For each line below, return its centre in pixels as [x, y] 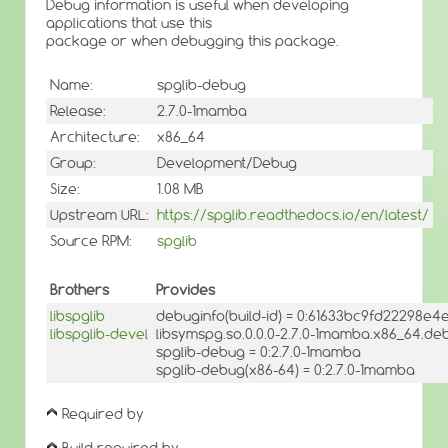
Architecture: [95, 137]
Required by [103, 414]
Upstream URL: [99, 215]
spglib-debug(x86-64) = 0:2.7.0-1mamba [285, 369]
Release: [78, 111]
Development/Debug [227, 163]
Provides [185, 289]
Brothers [79, 289]
